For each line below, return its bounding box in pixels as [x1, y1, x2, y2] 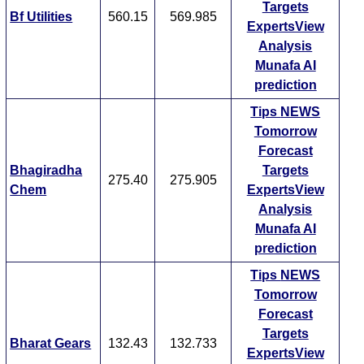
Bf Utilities [10, 10, 73, 24]
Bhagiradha [10, 163, 83, 178]
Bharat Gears [10, 336, 92, 351]
